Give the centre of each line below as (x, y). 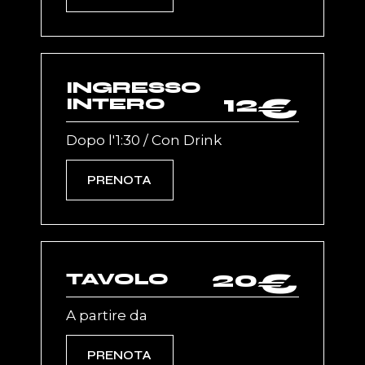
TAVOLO (118, 279)
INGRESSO (134, 88)
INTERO (116, 104)
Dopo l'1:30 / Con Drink (144, 141)
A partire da (107, 316)
